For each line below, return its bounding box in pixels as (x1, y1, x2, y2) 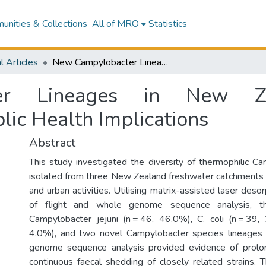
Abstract (29, 135, 75, 151)
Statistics (148, 17, 187, 30)
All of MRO (91, 17, 139, 30)
